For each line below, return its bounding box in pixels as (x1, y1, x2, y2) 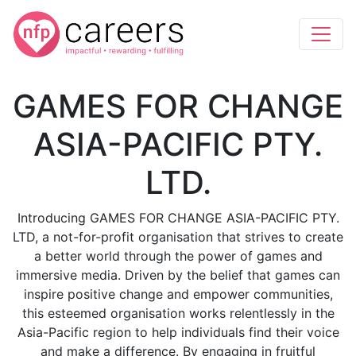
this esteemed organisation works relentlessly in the (21, 305, 335, 321)
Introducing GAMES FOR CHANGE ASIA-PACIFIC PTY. (17, 210, 339, 226)
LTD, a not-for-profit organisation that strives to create (13, 229, 343, 245)
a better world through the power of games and (33, 248, 323, 264)
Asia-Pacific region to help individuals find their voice (17, 324, 339, 340)
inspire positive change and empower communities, (23, 286, 333, 302)
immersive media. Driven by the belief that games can (16, 267, 340, 283)
